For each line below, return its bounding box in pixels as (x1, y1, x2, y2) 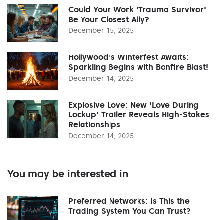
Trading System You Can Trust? (68, 205, 191, 216)
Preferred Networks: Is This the (68, 195, 190, 206)
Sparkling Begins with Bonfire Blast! (68, 61, 208, 72)
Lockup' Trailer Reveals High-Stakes (68, 109, 209, 119)
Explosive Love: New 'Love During (68, 99, 199, 110)
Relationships (68, 119, 120, 129)
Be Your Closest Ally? (68, 14, 149, 24)
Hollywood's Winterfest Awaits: (68, 52, 189, 62)
